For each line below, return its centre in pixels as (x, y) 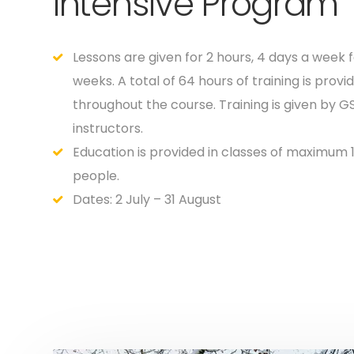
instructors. (108, 128)
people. (96, 175)
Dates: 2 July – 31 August (147, 199)
